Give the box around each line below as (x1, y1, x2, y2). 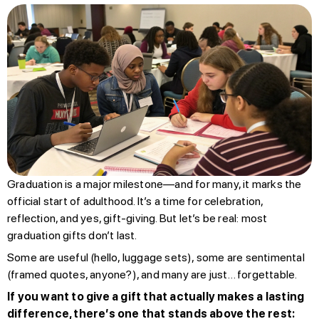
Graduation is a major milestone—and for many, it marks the (7, 177, 302, 191)
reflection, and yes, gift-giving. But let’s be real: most (7, 211, 268, 225)
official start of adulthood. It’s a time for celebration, (7, 194, 263, 208)
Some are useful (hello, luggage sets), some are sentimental (7, 250, 305, 264)
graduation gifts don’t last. (7, 228, 137, 242)
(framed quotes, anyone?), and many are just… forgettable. (7, 267, 298, 281)
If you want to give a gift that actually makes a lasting (7, 289, 305, 303)
